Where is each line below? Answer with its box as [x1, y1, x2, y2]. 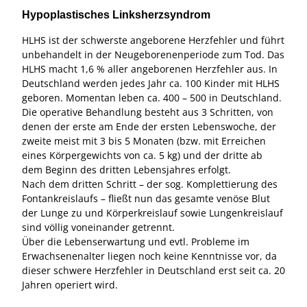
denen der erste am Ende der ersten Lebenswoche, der [22, 119, 276, 133]
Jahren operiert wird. [22, 278, 118, 291]
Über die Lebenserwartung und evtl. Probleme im [22, 234, 249, 248]
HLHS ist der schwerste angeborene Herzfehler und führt [22, 33, 284, 47]
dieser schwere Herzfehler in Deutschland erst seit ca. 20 [22, 263, 285, 277]
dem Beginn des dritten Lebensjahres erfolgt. [22, 162, 231, 176]
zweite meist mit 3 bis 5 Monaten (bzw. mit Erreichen [22, 134, 266, 147]
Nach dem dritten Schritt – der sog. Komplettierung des [22, 177, 278, 191]
